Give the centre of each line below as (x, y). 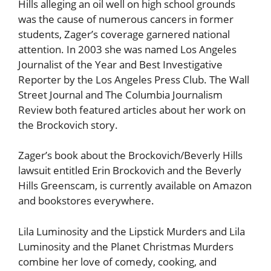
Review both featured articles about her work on (132, 109)
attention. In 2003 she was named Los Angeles (127, 49)
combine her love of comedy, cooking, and (117, 261)
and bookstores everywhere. (86, 201)
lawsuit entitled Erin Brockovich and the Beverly (130, 171)
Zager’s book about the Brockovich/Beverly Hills (130, 155)
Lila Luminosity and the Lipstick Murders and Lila (132, 231)
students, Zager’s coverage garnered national (124, 34)
